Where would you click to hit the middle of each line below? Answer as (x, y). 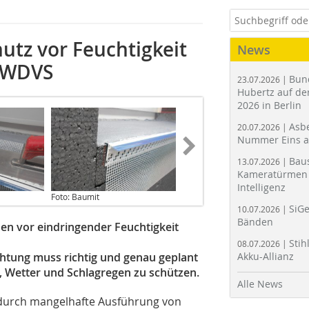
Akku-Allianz (266, 256)
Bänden (255, 222)
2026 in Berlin (269, 105)
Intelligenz (261, 187)
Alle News (260, 284)
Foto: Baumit (75, 196)
